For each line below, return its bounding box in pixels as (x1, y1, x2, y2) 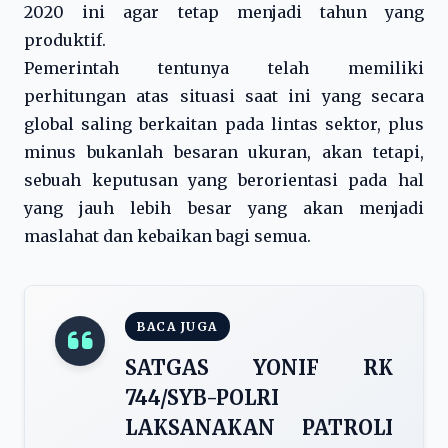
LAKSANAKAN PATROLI (125, 415, 393, 440)
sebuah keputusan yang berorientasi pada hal (24, 170, 424, 190)
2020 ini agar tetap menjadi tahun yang (24, 2, 424, 22)
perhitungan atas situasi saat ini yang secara (24, 86, 424, 106)
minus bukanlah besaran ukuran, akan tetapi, (24, 142, 424, 162)
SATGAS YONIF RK (125, 355, 393, 380)
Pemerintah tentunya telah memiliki (24, 58, 424, 78)
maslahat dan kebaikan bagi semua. (24, 226, 311, 246)
